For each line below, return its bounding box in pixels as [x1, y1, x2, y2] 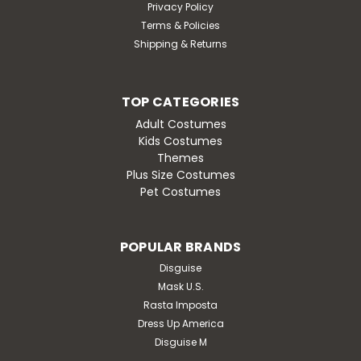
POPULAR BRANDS [119, 237, 242, 256]
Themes [157, 149, 204, 166]
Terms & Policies [141, 18, 220, 32]
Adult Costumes [135, 115, 226, 132]
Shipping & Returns [134, 36, 227, 51]
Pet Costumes [140, 183, 221, 200]
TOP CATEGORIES [121, 92, 240, 111]
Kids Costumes [139, 132, 222, 149]
